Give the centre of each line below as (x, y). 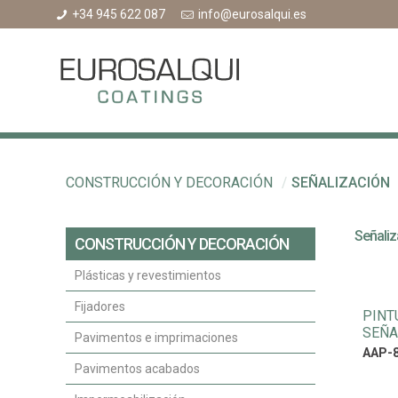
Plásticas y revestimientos (148, 276)
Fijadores (100, 307)
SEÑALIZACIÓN (341, 183)
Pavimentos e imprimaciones (156, 338)
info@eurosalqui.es (252, 15)
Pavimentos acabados (137, 369)
